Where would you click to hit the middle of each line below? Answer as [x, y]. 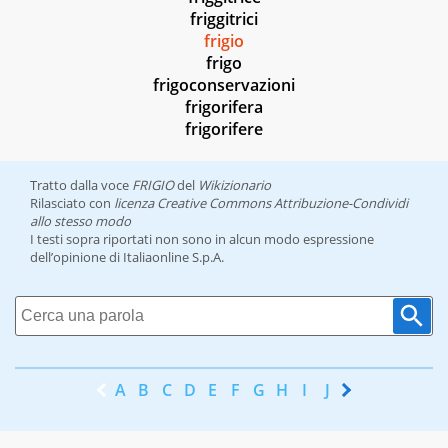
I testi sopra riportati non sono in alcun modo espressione [202, 239]
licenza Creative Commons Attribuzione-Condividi [261, 203]
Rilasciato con [72, 203]
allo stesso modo [80, 221]
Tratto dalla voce [81, 185]
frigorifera [224, 107]
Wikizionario [234, 185]
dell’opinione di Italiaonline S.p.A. [127, 257]
